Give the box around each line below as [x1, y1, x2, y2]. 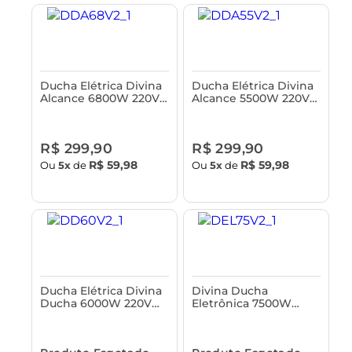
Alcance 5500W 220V [192, 91, 310, 106]
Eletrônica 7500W [192, 295, 292, 310]
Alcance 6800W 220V [40, 91, 160, 106]
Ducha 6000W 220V [40, 295, 152, 310]
